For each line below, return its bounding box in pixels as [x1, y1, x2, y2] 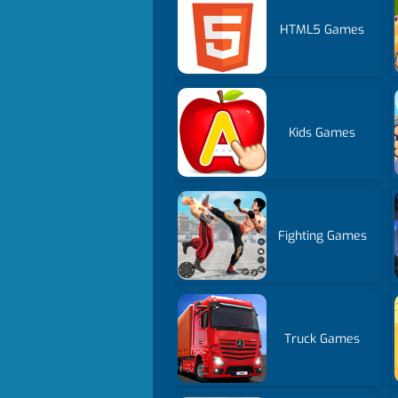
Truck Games [284, 330, 361, 347]
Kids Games [289, 123, 356, 141]
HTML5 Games [280, 20, 365, 38]
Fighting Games [277, 227, 367, 244]
